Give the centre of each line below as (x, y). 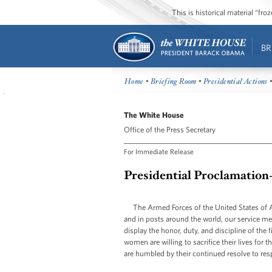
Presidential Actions (235, 82)
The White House (154, 115)
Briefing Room (173, 82)
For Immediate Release (159, 151)
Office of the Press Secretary (170, 129)
